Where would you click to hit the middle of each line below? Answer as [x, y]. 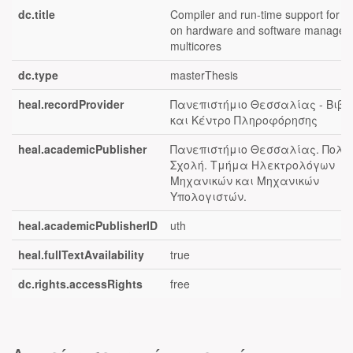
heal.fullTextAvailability [81, 255]
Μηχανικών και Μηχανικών [245, 180]
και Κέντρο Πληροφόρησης [244, 120]
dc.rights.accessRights [80, 284]
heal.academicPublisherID [88, 225]
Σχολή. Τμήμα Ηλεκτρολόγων [253, 165]
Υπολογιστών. [208, 196]
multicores [196, 46]
